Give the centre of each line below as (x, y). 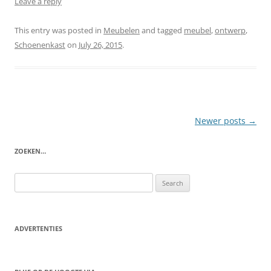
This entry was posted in (59, 30)
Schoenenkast (40, 44)
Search (26, 179)
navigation (37, 137)
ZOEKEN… (30, 151)
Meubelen (122, 30)
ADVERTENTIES (38, 228)
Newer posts (221, 120)
